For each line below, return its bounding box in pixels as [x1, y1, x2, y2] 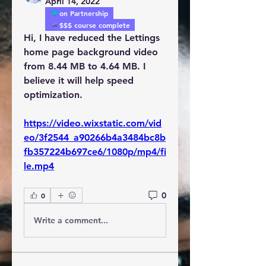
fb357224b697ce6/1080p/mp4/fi [24, 146, 166, 157]
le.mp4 [24, 160, 54, 172]
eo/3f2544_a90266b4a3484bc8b [24, 132, 166, 143]
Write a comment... [34, 214, 108, 226]
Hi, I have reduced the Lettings [24, 32, 160, 43]
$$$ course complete [59, 20, 130, 30]
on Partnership [59, 8, 109, 18]
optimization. [24, 89, 83, 100]
